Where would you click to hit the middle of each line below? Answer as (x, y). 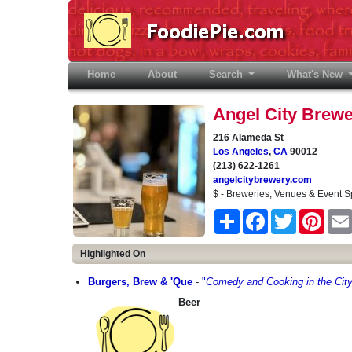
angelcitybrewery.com (262, 180)
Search (227, 74)
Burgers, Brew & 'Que (140, 282)
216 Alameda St (248, 137)
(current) (136, 74)
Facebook (289, 215)
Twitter (310, 215)
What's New (317, 74)
